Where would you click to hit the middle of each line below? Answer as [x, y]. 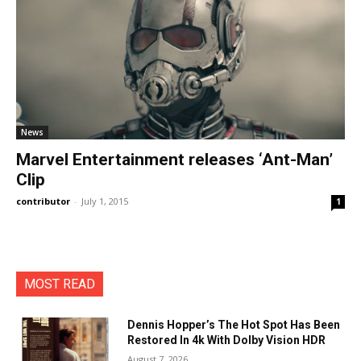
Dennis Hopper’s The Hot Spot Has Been [234, 325]
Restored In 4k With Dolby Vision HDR [227, 340]
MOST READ [60, 284]
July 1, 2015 [105, 201]
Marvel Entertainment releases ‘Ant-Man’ [174, 160]
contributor [43, 201]
